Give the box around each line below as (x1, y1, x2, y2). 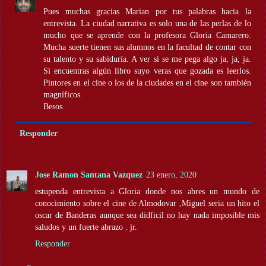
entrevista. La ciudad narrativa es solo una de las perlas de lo (43, 18, 251, 28)
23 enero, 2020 (146, 170, 197, 180)
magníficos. (43, 90, 83, 100)
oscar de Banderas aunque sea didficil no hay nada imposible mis (35, 210, 259, 220)
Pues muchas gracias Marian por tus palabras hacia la (43, 7, 251, 17)
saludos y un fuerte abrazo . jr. (35, 222, 137, 232)
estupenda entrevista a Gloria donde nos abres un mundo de (35, 186, 259, 197)
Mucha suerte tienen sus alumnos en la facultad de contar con (43, 42, 251, 52)
